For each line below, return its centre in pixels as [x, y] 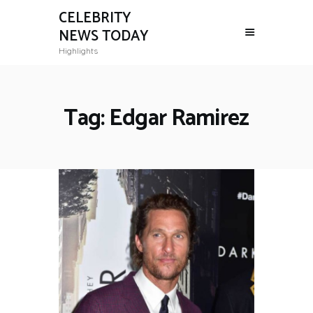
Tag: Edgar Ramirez [156, 118]
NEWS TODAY [104, 37]
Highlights [78, 51]
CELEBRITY [95, 19]
